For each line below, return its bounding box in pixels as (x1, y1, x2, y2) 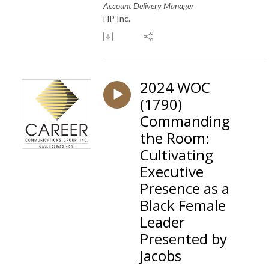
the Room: (140, 127, 210, 148)
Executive (140, 161, 204, 181)
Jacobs (140, 245, 181, 265)
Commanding (140, 110, 230, 131)
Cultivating (140, 144, 213, 165)
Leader (140, 211, 185, 232)
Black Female (140, 195, 226, 215)
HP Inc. (103, 13, 130, 23)
